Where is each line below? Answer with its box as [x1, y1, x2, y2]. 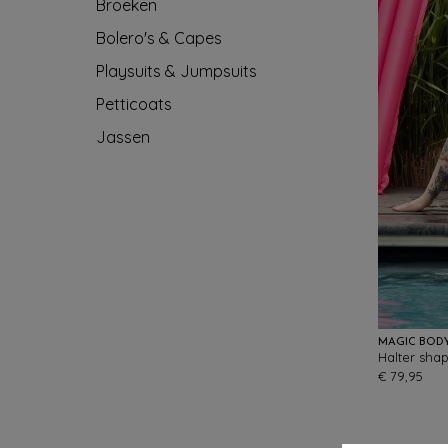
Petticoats [96, 94, 172, 114]
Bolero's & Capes [96, 28, 222, 48]
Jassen [96, 127, 150, 147]
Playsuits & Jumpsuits [96, 61, 257, 81]
